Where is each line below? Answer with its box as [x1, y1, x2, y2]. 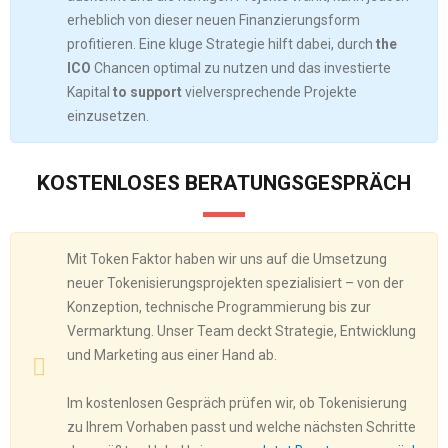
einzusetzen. [67, 108, 149, 125]
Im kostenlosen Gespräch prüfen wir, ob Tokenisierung [67, 395, 407, 412]
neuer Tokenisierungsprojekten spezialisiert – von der [67, 274, 404, 291]
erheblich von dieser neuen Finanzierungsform [67, 12, 360, 29]
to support [113, 84, 182, 101]
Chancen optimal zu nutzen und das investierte [91, 60, 391, 77]
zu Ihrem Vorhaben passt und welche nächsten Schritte [67, 419, 416, 436]
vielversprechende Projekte [182, 84, 357, 101]
